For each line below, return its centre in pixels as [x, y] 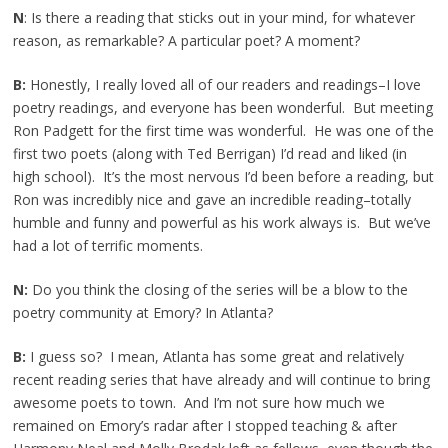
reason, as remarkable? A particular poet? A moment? [186, 40]
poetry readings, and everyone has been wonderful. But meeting [222, 107]
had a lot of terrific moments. [107, 245]
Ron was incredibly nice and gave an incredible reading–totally [211, 199]
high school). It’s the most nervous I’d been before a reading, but [223, 176]
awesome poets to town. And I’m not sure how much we [198, 402]
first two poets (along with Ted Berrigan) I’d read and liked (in [209, 153]
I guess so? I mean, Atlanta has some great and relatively [216, 356]
